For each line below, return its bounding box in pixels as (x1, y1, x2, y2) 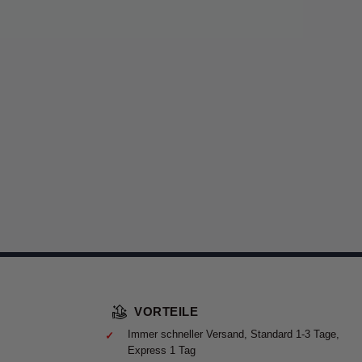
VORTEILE (134, 305, 198, 318)
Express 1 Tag (128, 343, 196, 356)
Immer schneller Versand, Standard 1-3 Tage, (128, 327, 339, 340)
